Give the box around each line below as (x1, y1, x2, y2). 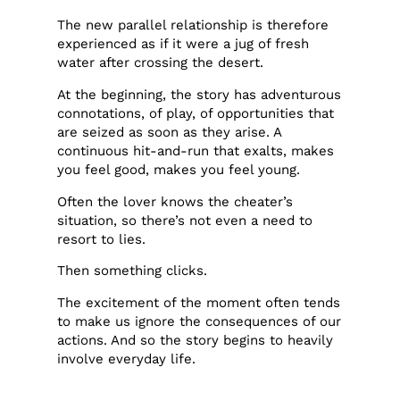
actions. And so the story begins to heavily (57, 331, 334, 348)
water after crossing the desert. (57, 54, 264, 71)
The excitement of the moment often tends (57, 294, 341, 311)
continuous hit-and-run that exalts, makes (57, 142, 335, 159)
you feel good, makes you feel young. (57, 161, 301, 178)
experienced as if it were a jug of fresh (57, 36, 310, 53)
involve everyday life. (57, 350, 196, 367)
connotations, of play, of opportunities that (57, 104, 335, 121)
